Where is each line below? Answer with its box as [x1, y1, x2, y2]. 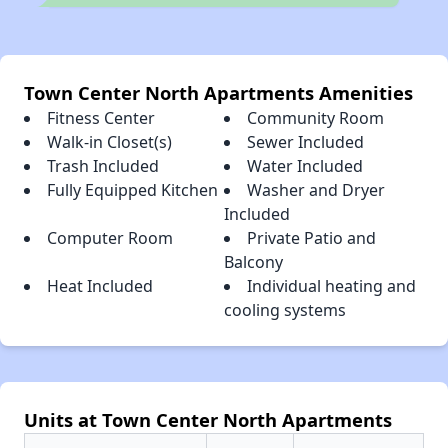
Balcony [224, 251, 283, 274]
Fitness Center [47, 107, 155, 130]
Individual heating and [247, 275, 416, 298]
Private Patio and [247, 227, 376, 250]
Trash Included [47, 155, 159, 178]
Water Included [247, 155, 363, 178]
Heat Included [47, 275, 153, 298]
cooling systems [224, 299, 346, 322]
